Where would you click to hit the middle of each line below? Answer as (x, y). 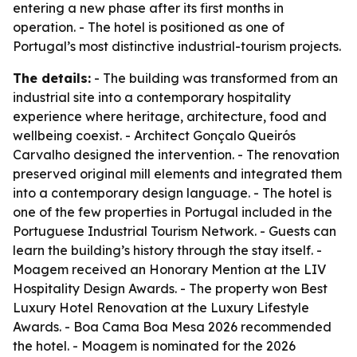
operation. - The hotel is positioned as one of (149, 27)
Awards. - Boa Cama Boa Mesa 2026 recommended (172, 327)
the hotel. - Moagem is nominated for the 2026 (154, 346)
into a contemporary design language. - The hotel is (172, 193)
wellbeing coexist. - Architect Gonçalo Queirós (154, 135)
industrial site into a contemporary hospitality (152, 97)
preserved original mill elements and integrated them (177, 174)
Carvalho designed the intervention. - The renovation (176, 155)
